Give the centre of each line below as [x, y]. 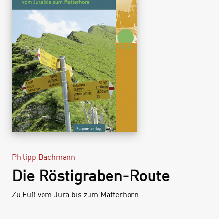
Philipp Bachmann [44, 157]
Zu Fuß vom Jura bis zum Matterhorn [75, 194]
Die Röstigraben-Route [91, 175]
